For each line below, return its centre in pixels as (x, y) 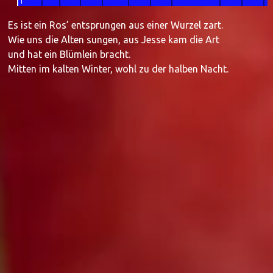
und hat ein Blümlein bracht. (69, 55)
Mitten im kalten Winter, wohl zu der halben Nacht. (119, 69)
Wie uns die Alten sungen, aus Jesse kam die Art (114, 40)
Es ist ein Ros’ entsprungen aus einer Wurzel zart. (116, 25)
